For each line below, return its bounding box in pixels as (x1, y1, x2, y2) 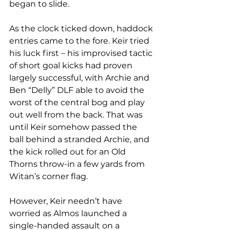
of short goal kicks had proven (9, 61, 135, 71)
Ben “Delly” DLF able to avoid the (9, 85, 146, 95)
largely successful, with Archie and (9, 73, 151, 83)
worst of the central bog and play (9, 98, 147, 108)
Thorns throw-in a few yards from (9, 159, 147, 169)
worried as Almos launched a (9, 208, 129, 219)
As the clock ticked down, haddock (9, 24, 155, 34)
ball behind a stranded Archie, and (9, 135, 151, 145)
